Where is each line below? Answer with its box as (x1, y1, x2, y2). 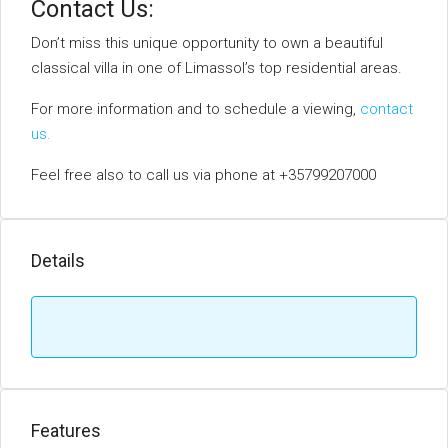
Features (31, 420, 101, 441)
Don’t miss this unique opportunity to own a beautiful (31, 34, 383, 52)
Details (31, 250, 85, 271)
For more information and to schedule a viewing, (31, 100, 360, 118)
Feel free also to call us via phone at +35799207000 (31, 166, 376, 184)
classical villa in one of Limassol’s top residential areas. (31, 59, 402, 77)
